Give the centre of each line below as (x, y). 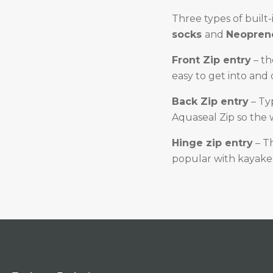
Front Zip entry (211, 60)
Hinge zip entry (212, 143)
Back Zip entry (210, 101)
